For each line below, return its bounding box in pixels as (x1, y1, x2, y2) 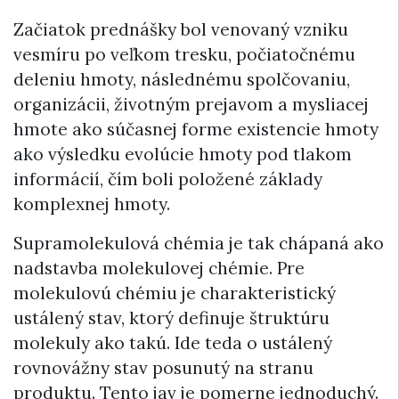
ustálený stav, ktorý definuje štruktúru (13, 307, 330, 330)
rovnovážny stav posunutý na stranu (13, 357, 313, 379)
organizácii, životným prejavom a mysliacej (13, 94, 369, 116)
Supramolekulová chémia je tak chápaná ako (13, 232, 384, 255)
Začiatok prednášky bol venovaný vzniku (13, 19, 348, 41)
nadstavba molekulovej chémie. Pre (13, 257, 305, 280)
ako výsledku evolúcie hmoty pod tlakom (13, 143, 352, 166)
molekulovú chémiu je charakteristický (13, 282, 336, 305)
